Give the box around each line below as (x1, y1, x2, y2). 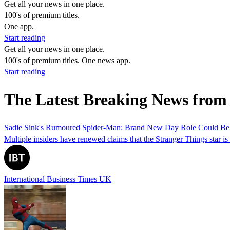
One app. (4, 22, 34, 31)
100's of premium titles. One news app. (4, 56, 130, 65)
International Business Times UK (4, 174, 111, 183)
